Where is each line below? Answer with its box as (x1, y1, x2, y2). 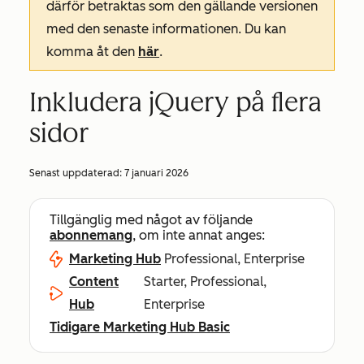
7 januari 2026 (124, 167, 188, 179)
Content (69, 274, 119, 289)
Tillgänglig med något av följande (50, 212, 253, 227)
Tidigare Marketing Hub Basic (50, 319, 230, 335)
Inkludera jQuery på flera (29, 87, 322, 118)
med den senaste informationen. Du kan (46, 21, 286, 37)
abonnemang (50, 227, 132, 243)
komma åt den (46, 44, 138, 59)
